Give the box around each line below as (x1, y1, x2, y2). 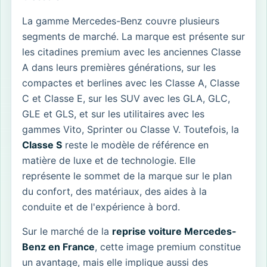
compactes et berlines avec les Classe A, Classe (22, 76, 240, 89)
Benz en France (22, 240, 95, 253)
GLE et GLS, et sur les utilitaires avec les (22, 107, 204, 120)
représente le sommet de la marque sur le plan (22, 169, 232, 182)
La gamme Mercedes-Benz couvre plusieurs (22, 14, 219, 27)
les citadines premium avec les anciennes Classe (22, 45, 241, 58)
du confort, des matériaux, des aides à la (22, 185, 207, 197)
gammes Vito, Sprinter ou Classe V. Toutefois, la (22, 123, 239, 135)
